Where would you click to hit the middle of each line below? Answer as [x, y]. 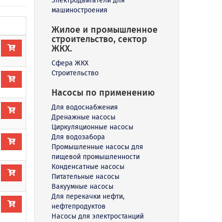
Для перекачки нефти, [88, 196]
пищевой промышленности [95, 157]
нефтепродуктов [78, 206]
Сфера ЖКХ [70, 63]
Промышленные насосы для [97, 147]
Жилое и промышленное [104, 29]
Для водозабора [78, 137]
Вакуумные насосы [82, 186]
